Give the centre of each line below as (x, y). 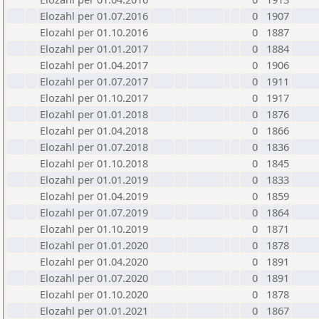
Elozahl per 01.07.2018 (94, 147)
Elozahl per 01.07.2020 (94, 278)
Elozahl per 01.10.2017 (94, 98)
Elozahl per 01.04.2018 (94, 130)
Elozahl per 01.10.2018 (94, 163)
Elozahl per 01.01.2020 (94, 245)
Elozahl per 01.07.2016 (94, 16)
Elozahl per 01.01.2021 (94, 310)
